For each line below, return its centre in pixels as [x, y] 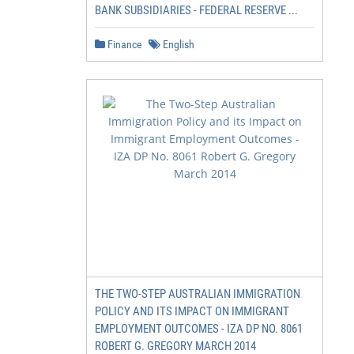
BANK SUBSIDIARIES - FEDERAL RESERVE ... [196, 10]
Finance [124, 44]
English [177, 44]
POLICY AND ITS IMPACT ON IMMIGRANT [192, 311]
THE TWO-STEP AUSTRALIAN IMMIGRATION [198, 294]
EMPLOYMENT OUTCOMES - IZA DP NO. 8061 [199, 329]
